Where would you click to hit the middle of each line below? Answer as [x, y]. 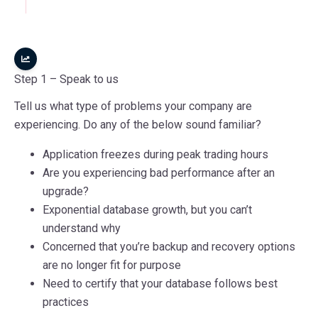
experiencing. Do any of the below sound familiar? [138, 124]
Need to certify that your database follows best [160, 283]
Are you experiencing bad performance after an [159, 172]
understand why [82, 228]
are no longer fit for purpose [112, 265]
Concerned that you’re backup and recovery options [169, 246]
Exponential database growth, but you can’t [147, 209]
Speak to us [89, 79]
